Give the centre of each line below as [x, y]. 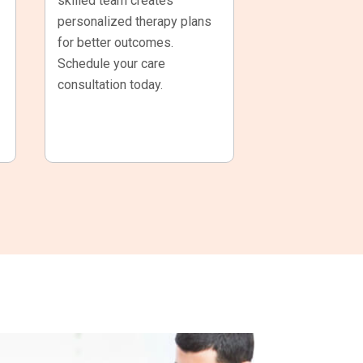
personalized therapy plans [134, 21]
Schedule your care [111, 63]
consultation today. [110, 84]
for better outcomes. [115, 42]
